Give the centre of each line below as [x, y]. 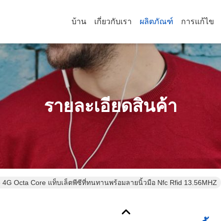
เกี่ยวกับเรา [113, 21]
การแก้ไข [198, 21]
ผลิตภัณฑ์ [156, 21]
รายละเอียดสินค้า [110, 106]
